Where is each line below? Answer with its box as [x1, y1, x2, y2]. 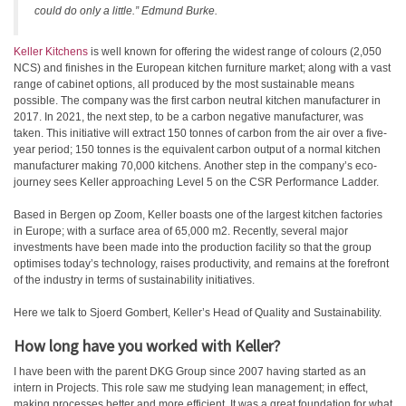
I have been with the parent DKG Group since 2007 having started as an [14, 365, 366, 378]
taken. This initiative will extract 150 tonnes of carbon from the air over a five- [14, 127, 387, 140]
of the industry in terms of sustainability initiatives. [14, 274, 255, 286]
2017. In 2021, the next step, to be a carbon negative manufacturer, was [14, 111, 363, 123]
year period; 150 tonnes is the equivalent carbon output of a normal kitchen [14, 143, 381, 156]
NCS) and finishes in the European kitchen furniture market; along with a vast [14, 62, 391, 74]
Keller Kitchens [14, 45, 88, 58]
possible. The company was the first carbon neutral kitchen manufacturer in [14, 94, 381, 107]
